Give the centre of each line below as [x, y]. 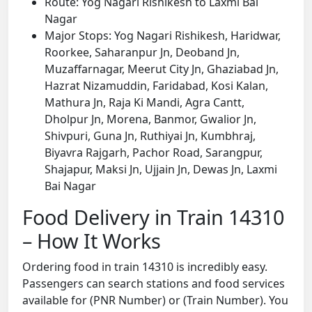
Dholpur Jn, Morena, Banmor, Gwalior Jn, [150, 119]
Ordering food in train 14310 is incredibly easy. [145, 267]
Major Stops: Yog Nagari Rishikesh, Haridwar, [163, 36]
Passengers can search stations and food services [154, 284]
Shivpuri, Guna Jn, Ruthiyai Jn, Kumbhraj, [150, 136]
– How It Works [92, 241]
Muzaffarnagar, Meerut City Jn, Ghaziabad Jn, [162, 69]
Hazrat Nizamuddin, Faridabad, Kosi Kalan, [156, 86]
